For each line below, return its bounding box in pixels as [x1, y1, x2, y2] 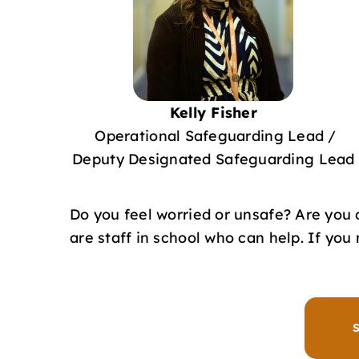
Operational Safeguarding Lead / [91, 126, 337, 145]
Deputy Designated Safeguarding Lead [72, 149, 355, 168]
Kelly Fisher [169, 103, 258, 122]
